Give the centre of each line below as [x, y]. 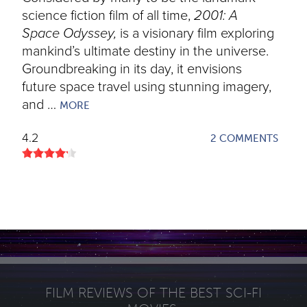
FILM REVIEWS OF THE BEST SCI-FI [153, 293]
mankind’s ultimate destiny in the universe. [145, 51]
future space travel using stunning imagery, [147, 87]
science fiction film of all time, [108, 16]
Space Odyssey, [69, 34]
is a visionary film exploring [195, 34]
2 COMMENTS [244, 138]
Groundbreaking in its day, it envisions [132, 69]
